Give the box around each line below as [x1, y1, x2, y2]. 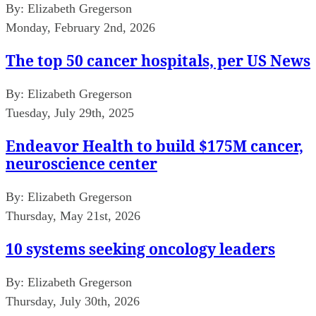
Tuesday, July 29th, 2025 [6, 105, 134, 120]
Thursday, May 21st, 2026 [6, 208, 140, 223]
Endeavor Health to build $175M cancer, [6, 135, 303, 156]
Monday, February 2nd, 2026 [6, 20, 155, 35]
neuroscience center [6, 153, 157, 174]
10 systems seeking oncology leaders [6, 238, 275, 259]
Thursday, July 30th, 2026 [6, 293, 140, 308]
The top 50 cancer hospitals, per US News [6, 50, 310, 71]
